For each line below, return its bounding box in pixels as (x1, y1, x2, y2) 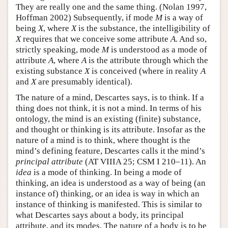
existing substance (16, 66, 84, 76)
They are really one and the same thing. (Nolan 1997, (16, 2, 207, 12)
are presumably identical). (36, 76, 132, 87)
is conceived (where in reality (90, 66, 201, 76)
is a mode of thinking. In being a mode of (32, 167, 182, 177)
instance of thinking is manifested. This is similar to (16, 199, 202, 209)
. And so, (176, 34, 207, 44)
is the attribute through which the (87, 55, 208, 65)
